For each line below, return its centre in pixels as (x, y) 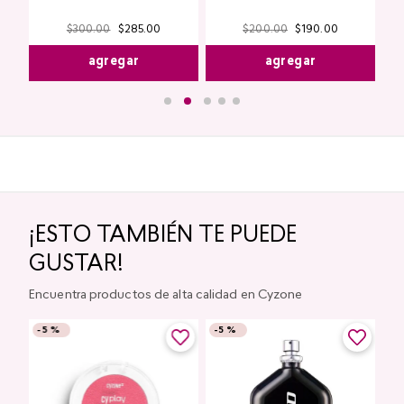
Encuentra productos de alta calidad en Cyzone (166, 295)
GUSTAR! (76, 265)
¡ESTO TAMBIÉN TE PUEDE (163, 236)
